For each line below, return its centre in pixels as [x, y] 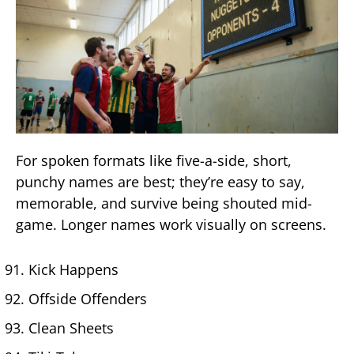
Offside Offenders [88, 298]
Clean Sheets [71, 328]
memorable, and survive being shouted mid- [164, 203]
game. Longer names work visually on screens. [171, 225]
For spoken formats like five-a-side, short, [154, 161]
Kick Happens [73, 269]
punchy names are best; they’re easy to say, [160, 182]
